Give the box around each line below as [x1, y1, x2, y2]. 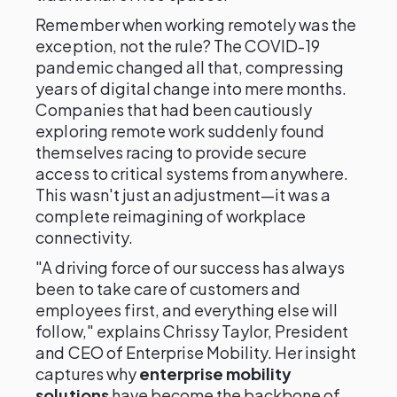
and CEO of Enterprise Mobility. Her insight [35, 342, 357, 362]
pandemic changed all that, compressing [35, 57, 345, 77]
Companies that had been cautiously [35, 99, 313, 120]
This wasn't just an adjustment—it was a [35, 184, 331, 205]
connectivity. [35, 227, 133, 247]
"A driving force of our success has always [35, 257, 346, 277]
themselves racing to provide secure [35, 142, 307, 162]
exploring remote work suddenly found [35, 121, 325, 141]
